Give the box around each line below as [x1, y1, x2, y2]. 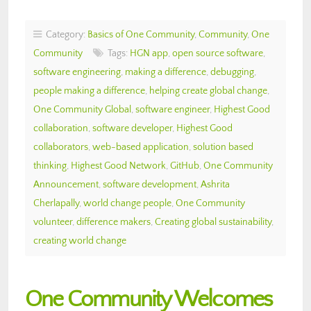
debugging [210, 66, 254, 78]
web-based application [92, 141, 189, 153]
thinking [33, 160, 67, 171]
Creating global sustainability [155, 216, 271, 228]
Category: [42, 28, 87, 40]
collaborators [33, 141, 88, 153]
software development [103, 178, 196, 190]
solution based [193, 141, 253, 153]
